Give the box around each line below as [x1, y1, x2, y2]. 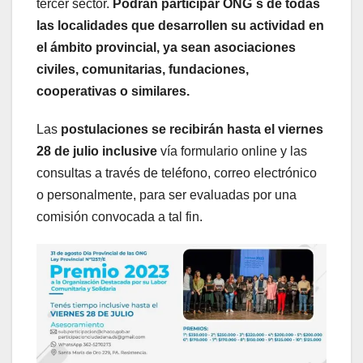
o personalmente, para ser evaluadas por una [36, 188, 297, 203]
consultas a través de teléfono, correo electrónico [36, 166, 317, 181]
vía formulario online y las [157, 144, 307, 159]
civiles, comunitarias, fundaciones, [36, 62, 249, 77]
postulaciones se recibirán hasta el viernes [61, 122, 323, 137]
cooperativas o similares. [36, 84, 190, 99]
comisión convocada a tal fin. [36, 210, 203, 224]
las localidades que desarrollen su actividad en [36, 19, 324, 33]
